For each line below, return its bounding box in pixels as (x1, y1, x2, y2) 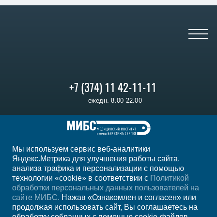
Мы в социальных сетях (75, 151, 151, 158)
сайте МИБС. (12, 193, 60, 201)
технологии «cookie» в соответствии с (12, 174, 150, 182)
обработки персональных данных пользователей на (12, 184, 199, 192)
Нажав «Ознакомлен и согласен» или (60, 193, 196, 201)
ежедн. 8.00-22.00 (88, 97, 142, 104)
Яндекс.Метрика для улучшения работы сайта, (12, 155, 180, 163)
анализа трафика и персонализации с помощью (12, 164, 184, 172)
